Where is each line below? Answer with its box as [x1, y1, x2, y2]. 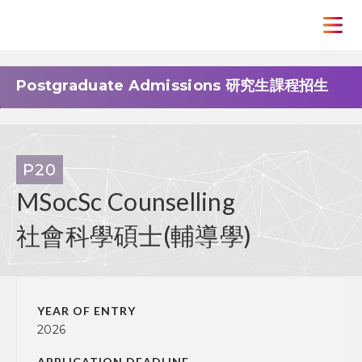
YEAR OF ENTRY [37, 304, 136, 318]
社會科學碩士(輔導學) [16, 221, 252, 250]
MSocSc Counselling [16, 187, 236, 216]
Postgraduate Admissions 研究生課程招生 [16, 77, 329, 95]
